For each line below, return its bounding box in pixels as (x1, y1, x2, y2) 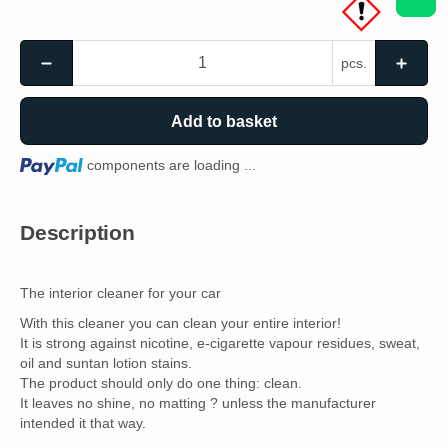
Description (20, 221, 135, 245)
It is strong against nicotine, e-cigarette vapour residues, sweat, (20, 334, 420, 351)
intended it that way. (20, 414, 146, 431)
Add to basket (171, 112, 277, 130)
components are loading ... (87, 157, 257, 174)
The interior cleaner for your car (20, 285, 221, 302)
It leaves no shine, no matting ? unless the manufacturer (20, 394, 376, 411)
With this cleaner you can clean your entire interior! (20, 314, 341, 331)
